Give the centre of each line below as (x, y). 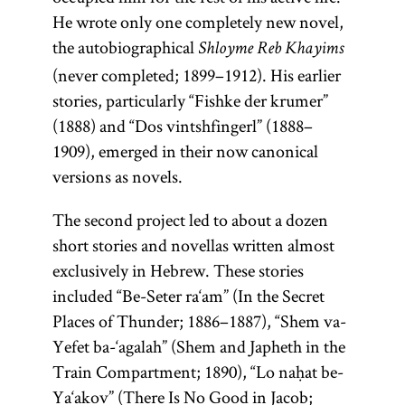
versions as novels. (117, 176)
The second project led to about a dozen (190, 220)
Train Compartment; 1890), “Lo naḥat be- (198, 372)
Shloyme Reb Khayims (270, 50)
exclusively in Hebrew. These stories (178, 270)
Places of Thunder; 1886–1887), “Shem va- (199, 321)
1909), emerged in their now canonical (185, 151)
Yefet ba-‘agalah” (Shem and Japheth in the (198, 346)
